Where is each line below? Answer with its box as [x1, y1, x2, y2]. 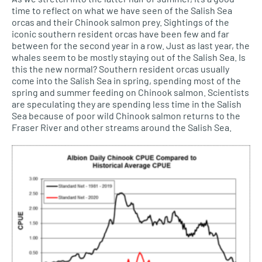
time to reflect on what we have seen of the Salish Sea [12, 4, 232, 16]
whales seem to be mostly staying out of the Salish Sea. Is [12, 51, 246, 63]
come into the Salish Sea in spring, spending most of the [12, 74, 241, 86]
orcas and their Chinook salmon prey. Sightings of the [12, 16, 229, 27]
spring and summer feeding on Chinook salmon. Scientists [12, 86, 249, 98]
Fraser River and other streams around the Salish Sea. [12, 121, 232, 133]
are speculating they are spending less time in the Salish [12, 98, 242, 109]
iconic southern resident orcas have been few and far [12, 27, 229, 39]
